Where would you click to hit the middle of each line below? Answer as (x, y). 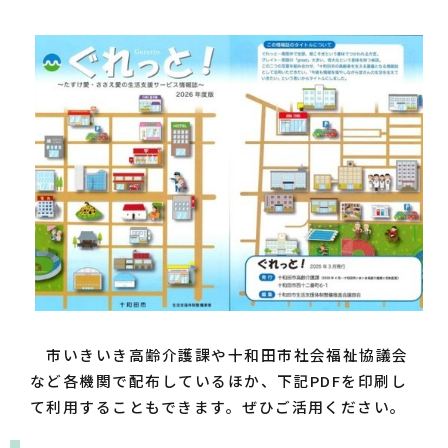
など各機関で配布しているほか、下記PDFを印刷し (219, 381)
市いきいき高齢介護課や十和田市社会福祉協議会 (219, 355)
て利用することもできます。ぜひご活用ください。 (218, 407)
